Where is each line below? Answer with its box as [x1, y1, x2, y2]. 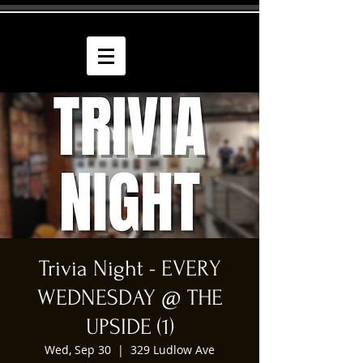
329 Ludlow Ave [130, 342, 215, 357]
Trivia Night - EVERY [38, 256, 221, 281]
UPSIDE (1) [85, 314, 174, 340]
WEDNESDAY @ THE [36, 285, 223, 310]
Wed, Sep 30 [45, 342, 111, 357]
